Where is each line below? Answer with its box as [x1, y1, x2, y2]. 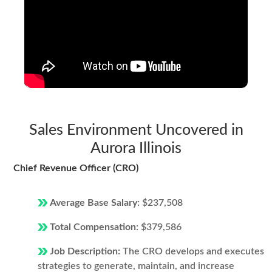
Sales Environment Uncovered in [29, 123, 243, 138]
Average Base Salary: [50, 198, 142, 208]
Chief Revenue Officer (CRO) [13, 163, 138, 173]
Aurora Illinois [90, 141, 182, 156]
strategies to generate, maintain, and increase [38, 261, 234, 271]
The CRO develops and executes [123, 246, 264, 256]
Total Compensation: [50, 222, 141, 232]
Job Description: [50, 246, 123, 256]
